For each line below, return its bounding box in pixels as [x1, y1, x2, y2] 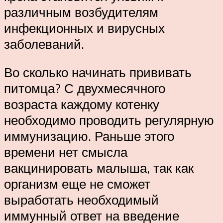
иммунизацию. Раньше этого [4, 128, 174, 144]
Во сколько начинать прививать [4, 64, 192, 81]
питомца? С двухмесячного [4, 80, 165, 97]
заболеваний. [4, 35, 84, 52]
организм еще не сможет [4, 176, 150, 192]
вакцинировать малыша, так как [4, 160, 194, 176]
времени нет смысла [4, 144, 127, 160]
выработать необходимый [4, 192, 159, 208]
